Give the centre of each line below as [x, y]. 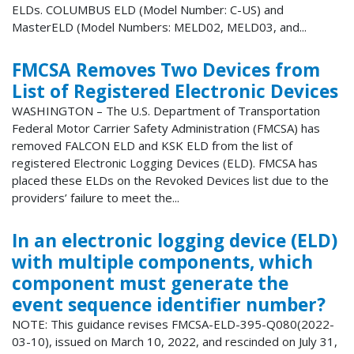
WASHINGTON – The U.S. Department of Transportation [166, 111]
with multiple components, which [162, 262]
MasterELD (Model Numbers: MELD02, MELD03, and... [159, 27]
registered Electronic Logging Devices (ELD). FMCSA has [165, 163]
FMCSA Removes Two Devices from [166, 70]
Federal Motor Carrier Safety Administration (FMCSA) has [166, 128]
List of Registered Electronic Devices [175, 92]
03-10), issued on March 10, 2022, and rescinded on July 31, [175, 342]
